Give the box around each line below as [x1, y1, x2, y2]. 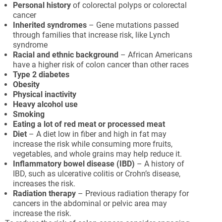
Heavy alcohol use [13, 100, 78, 109]
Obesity [13, 80, 40, 89]
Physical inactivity [13, 90, 76, 99]
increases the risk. [13, 179, 75, 188]
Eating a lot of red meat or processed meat [13, 119, 165, 129]
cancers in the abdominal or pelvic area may [13, 199, 167, 208]
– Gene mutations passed [87, 20, 179, 30]
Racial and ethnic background [13, 50, 118, 59]
